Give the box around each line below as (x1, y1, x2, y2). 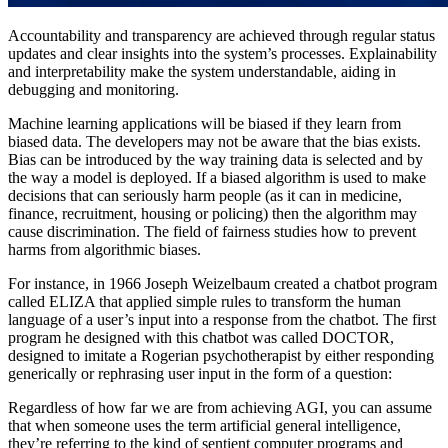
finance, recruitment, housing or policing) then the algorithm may (8, 204, 417, 222)
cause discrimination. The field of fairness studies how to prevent (8, 222, 416, 240)
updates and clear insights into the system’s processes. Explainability (8, 44, 437, 62)
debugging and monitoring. (8, 80, 179, 98)
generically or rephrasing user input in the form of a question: (8, 364, 392, 382)
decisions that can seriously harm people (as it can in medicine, (8, 186, 402, 204)
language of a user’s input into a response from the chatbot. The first (8, 310, 436, 328)
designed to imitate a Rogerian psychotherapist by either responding (8, 346, 434, 364)
